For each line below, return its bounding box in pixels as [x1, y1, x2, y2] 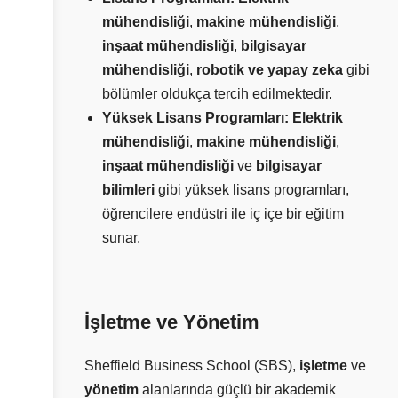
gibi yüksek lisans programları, [155, 181, 349, 197]
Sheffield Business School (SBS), [84, 358, 299, 374]
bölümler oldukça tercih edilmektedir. [102, 85, 332, 101]
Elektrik [292, 109, 343, 125]
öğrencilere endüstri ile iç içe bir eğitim [102, 205, 344, 221]
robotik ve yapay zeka [196, 61, 343, 77]
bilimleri [102, 181, 155, 197]
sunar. [102, 229, 140, 245]
